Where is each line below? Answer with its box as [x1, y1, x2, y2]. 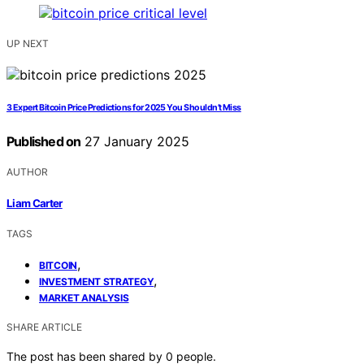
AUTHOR [6, 166, 48, 179]
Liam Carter [6, 196, 63, 210]
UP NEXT [6, 37, 49, 50]
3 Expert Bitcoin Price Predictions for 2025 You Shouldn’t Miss [6, 102, 241, 114]
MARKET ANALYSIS [39, 291, 129, 304]
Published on [6, 133, 81, 150]
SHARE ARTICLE [6, 320, 82, 333]
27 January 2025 [80, 133, 190, 150]
